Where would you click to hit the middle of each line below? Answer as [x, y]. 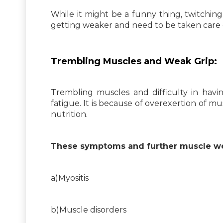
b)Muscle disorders [89, 210]
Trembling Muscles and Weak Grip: [134, 61]
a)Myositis [70, 178]
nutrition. [69, 114]
